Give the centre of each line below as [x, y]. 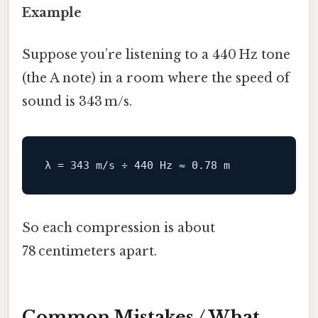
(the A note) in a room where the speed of [156, 78]
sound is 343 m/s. [77, 102]
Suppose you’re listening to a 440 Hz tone [156, 55]
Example [52, 12]
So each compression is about [119, 228]
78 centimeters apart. [89, 252]
